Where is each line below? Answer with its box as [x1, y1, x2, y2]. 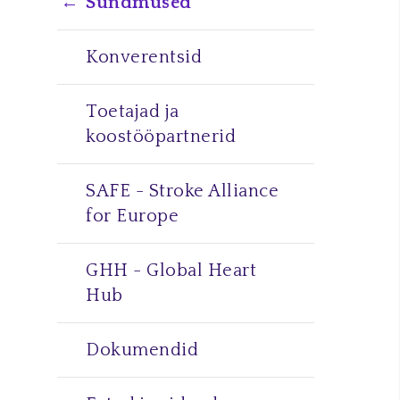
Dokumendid [86, 340, 198, 360]
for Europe [86, 206, 179, 226]
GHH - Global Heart [86, 261, 256, 280]
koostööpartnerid [86, 127, 236, 146]
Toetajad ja [86, 102, 179, 121]
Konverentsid [86, 47, 202, 67]
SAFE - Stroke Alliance [86, 181, 279, 201]
